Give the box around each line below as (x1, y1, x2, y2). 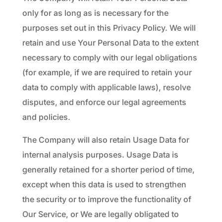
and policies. (22, 112, 70, 122)
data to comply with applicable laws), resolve (22, 82, 191, 92)
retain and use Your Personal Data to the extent (22, 38, 199, 48)
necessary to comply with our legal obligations (22, 53, 197, 62)
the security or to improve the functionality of (22, 194, 191, 204)
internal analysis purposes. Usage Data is (22, 150, 178, 160)
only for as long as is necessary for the (22, 8, 168, 18)
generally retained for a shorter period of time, (22, 165, 195, 174)
